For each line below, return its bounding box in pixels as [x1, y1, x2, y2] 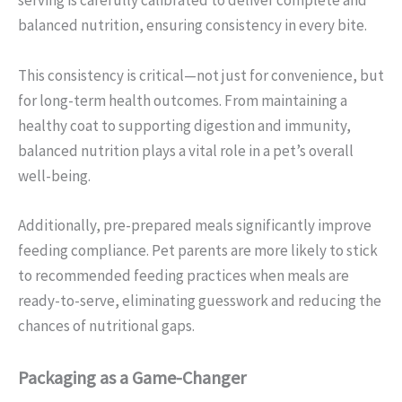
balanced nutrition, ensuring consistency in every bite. [18, 15, 367, 36]
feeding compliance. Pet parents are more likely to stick [18, 240, 378, 260]
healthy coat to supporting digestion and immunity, [18, 115, 351, 135]
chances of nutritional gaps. [18, 315, 195, 336]
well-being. [18, 165, 91, 186]
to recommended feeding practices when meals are [18, 265, 349, 285]
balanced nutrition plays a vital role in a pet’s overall [18, 140, 354, 161]
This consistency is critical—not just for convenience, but [18, 65, 384, 85]
